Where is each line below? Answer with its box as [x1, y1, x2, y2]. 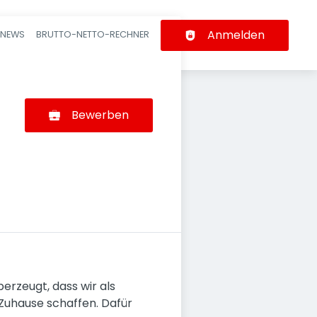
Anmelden [207, 26, 265, 43]
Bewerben [71, 107, 129, 123]
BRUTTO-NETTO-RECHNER [36, 28, 149, 40]
